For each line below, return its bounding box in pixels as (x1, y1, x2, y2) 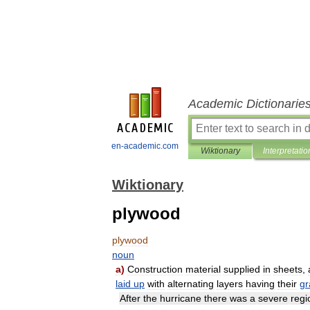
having (246, 278, 275, 289)
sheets (273, 264, 302, 275)
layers (217, 278, 243, 289)
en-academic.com (111, 141, 179, 151)
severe (258, 293, 288, 304)
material (185, 264, 221, 275)
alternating (167, 278, 214, 289)
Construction (127, 264, 183, 275)
